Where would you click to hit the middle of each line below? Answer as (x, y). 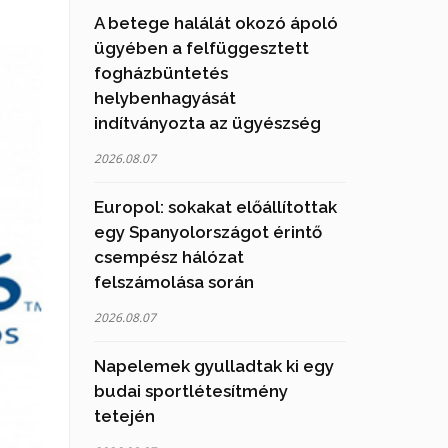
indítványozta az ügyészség (207, 123)
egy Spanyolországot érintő (207, 232)
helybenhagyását (164, 98)
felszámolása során (173, 282)
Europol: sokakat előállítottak (215, 207)
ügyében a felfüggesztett (201, 48)
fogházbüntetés (160, 73)
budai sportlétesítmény (190, 391)
